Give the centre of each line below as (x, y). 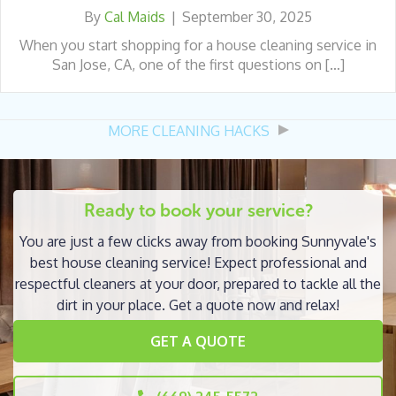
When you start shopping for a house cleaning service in (198, 45)
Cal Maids (135, 16)
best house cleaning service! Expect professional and (198, 262)
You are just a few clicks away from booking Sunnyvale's (198, 241)
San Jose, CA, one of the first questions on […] (198, 64)
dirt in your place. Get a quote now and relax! (198, 305)
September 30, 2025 (247, 16)
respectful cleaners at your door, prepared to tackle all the (198, 283)
